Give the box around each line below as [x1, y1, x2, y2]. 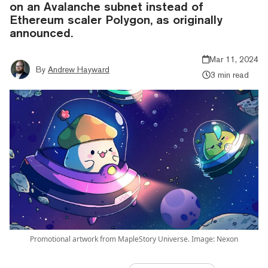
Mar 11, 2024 [209, 54, 258, 64]
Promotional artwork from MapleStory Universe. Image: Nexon [30, 233, 238, 244]
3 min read [210, 69, 249, 80]
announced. [10, 25, 73, 39]
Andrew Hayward [48, 64, 109, 74]
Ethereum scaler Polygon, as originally [10, 12, 223, 26]
